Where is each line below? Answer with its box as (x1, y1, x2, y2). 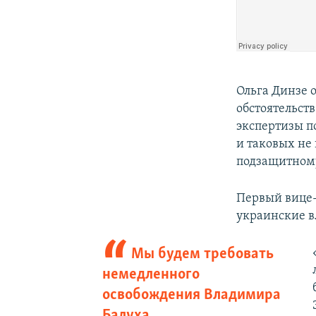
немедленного (102, 266, 200, 283)
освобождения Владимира (102, 286, 281, 303)
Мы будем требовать (131, 245, 274, 262)
